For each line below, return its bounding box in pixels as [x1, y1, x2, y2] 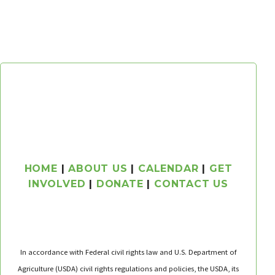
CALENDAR [138, 162, 199, 174]
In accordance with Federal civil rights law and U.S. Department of [20, 247, 236, 257]
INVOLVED [28, 177, 86, 190]
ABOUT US [68, 162, 128, 174]
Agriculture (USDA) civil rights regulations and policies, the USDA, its [18, 263, 239, 273]
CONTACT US [154, 177, 229, 190]
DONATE [96, 177, 144, 190]
